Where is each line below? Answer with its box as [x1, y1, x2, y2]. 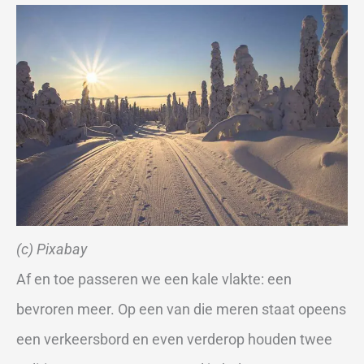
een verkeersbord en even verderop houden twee [16, 330, 332, 348]
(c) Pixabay [16, 240, 87, 258]
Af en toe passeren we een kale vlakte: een [16, 270, 292, 288]
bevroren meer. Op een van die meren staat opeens [16, 300, 346, 318]
